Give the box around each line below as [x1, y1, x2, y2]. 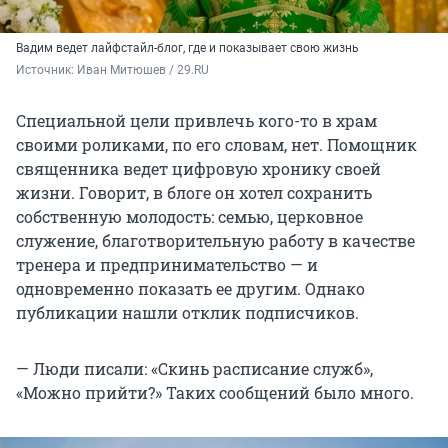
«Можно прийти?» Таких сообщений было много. [16, 381, 414, 403]
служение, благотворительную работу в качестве [16, 229, 415, 251]
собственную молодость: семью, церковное [16, 205, 363, 227]
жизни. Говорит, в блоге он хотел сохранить [16, 181, 372, 203]
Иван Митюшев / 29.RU [77, 62, 209, 77]
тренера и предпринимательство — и [16, 253, 318, 275]
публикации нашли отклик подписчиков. [16, 301, 359, 323]
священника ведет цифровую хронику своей [16, 157, 381, 179]
